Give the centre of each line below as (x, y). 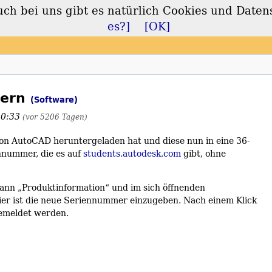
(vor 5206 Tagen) (55, 117)
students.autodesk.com (132, 153)
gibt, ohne (203, 153)
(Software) (54, 100)
